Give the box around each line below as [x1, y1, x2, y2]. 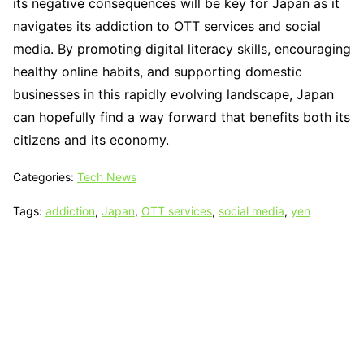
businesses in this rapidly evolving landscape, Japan [13, 86, 334, 103]
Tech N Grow [132, 297, 232, 318]
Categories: [13, 170, 77, 184]
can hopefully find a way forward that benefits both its [13, 109, 350, 126]
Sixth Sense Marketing [195, 320, 333, 337]
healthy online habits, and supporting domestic [13, 63, 302, 80]
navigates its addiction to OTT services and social [13, 18, 321, 35]
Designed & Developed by [31, 320, 196, 337]
